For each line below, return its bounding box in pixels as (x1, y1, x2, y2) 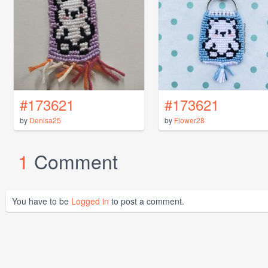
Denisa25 (29, 115, 61, 126)
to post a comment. (109, 195, 184, 208)
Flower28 (174, 115, 205, 126)
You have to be (12, 195, 71, 208)
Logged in (71, 195, 109, 208)
